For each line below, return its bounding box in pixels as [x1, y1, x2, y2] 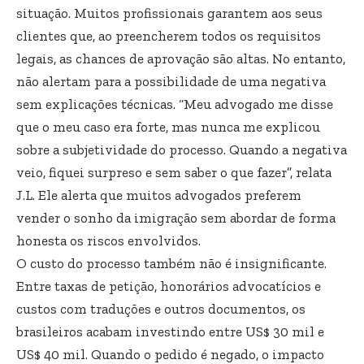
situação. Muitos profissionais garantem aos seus [16, 4, 323, 21]
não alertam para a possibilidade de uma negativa [16, 72, 326, 89]
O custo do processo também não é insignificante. [16, 254, 327, 271]
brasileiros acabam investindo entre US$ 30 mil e [16, 323, 324, 340]
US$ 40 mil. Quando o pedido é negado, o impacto [16, 345, 324, 362]
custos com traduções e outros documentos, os [16, 300, 305, 317]
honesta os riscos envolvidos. [16, 232, 201, 249]
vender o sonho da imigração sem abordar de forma [16, 209, 336, 226]
